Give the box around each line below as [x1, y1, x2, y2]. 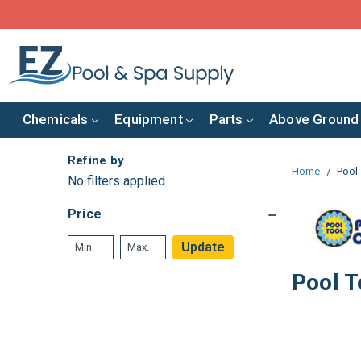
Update [180, 239, 225, 255]
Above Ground [269, 110, 359, 127]
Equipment [114, 110, 183, 127]
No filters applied [67, 172, 165, 189]
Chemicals [22, 110, 89, 127]
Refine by [67, 152, 125, 168]
